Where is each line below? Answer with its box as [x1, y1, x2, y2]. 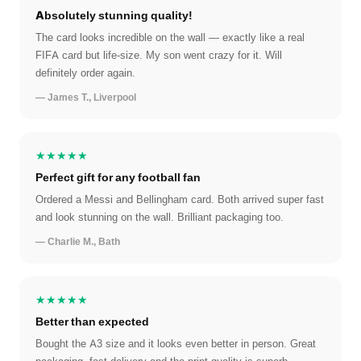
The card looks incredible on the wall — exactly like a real [35, 31, 305, 44]
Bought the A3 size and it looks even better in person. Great [35, 337, 316, 351]
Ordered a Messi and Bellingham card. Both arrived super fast [35, 193, 324, 206]
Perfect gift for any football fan [35, 170, 201, 185]
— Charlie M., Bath [35, 235, 120, 248]
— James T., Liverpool [35, 91, 136, 104]
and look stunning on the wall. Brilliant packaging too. [35, 210, 284, 224]
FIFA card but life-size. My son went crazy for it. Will [35, 48, 282, 62]
